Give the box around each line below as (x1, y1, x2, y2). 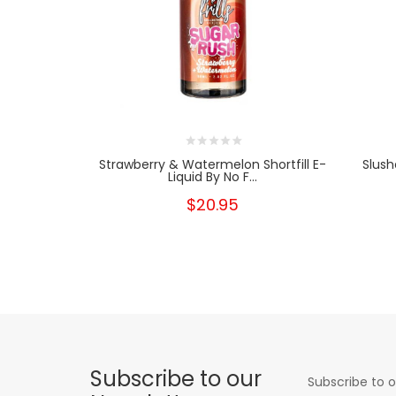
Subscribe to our (90, 364, 262, 394)
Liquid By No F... (168, 168, 258, 187)
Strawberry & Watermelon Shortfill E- (99, 156, 327, 174)
